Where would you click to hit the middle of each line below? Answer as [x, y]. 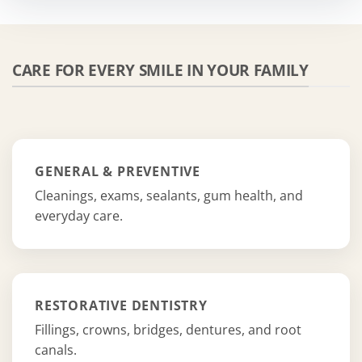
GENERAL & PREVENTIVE [118, 171]
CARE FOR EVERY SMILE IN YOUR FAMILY [160, 69]
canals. [56, 349]
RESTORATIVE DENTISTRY [121, 305]
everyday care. [79, 215]
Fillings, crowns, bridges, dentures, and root [168, 329]
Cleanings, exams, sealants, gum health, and [169, 195]
